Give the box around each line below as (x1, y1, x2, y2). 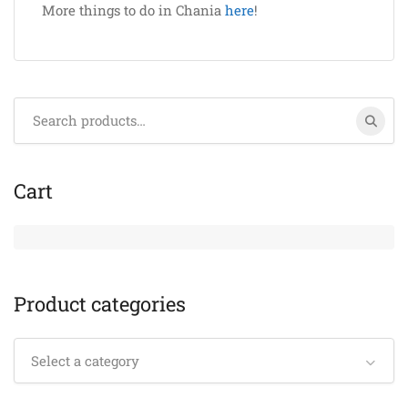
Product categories (14, 291, 186, 317)
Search (13, 99, 57, 117)
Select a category (31, 352, 139, 370)
